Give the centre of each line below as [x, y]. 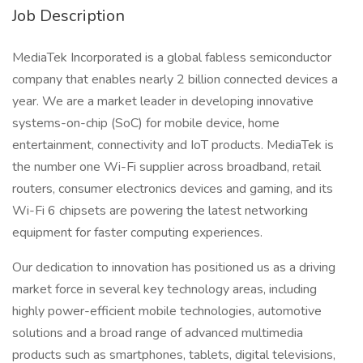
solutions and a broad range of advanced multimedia [158, 333]
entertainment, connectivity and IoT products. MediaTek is [173, 145]
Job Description [68, 16]
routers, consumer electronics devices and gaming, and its [173, 189]
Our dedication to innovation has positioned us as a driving [174, 267]
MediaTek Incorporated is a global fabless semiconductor [172, 58]
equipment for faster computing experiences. [137, 233]
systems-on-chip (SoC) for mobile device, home [146, 123]
